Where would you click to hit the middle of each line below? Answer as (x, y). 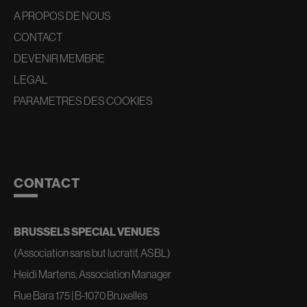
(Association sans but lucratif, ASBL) (92, 253)
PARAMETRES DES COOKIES (83, 100)
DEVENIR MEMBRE (59, 58)
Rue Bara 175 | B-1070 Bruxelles (81, 295)
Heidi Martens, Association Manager (93, 274)
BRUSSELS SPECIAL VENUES (87, 231)
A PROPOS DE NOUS (62, 15)
